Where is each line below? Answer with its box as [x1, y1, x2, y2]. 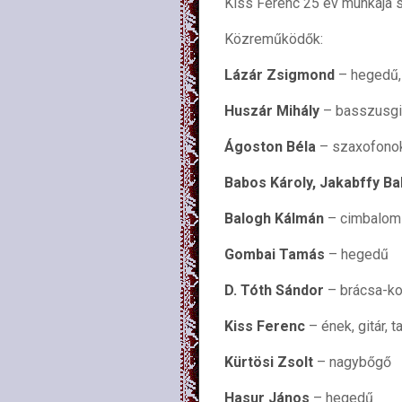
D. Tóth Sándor [224, 282, 324, 299]
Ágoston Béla [224, 138, 316, 155]
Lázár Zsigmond [224, 66, 335, 83]
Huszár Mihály [224, 102, 319, 119]
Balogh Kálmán [224, 210, 324, 227]
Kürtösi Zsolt [224, 354, 313, 371]
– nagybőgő [313, 354, 391, 371]
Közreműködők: [224, 31, 323, 48]
